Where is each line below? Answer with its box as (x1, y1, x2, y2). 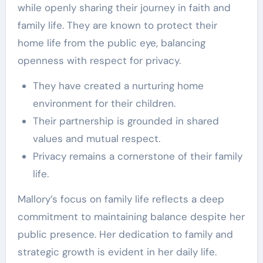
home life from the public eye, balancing (17, 36, 205, 49)
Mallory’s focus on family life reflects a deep (17, 192, 224, 205)
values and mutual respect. (32, 131, 160, 145)
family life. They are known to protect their (17, 18, 217, 32)
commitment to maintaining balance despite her (17, 210, 245, 223)
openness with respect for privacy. (17, 53, 181, 67)
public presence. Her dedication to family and (17, 227, 233, 241)
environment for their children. (32, 96, 176, 110)
